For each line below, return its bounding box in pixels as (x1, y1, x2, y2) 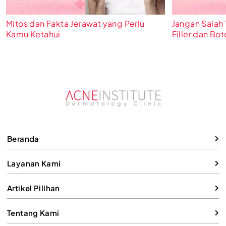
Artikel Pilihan (7, 183, 60, 193)
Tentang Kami (7, 208, 60, 218)
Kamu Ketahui (6, 28, 61, 39)
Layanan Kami (7, 158, 61, 168)
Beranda (7, 134, 39, 144)
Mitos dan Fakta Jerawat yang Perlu (6, 18, 145, 29)
